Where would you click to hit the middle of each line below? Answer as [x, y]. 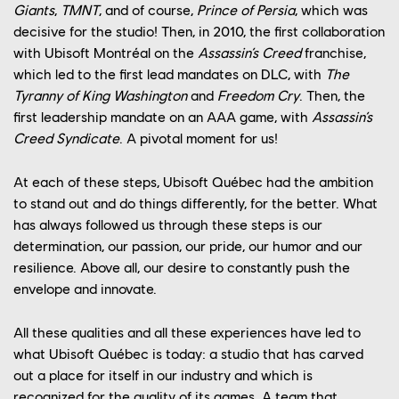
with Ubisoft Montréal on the [106, 53]
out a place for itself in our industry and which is [163, 375]
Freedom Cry [258, 95]
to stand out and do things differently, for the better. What [195, 203]
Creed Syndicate [66, 138]
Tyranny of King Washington [100, 95]
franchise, [334, 53]
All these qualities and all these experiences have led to [187, 332]
